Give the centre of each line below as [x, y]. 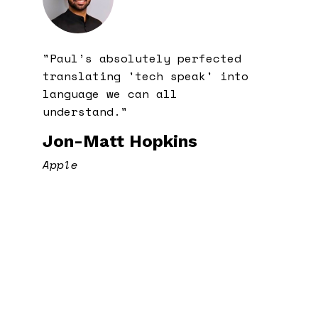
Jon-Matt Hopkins [120, 141]
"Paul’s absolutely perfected [142, 58]
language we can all [110, 93]
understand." [85, 111]
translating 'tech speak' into [145, 76]
